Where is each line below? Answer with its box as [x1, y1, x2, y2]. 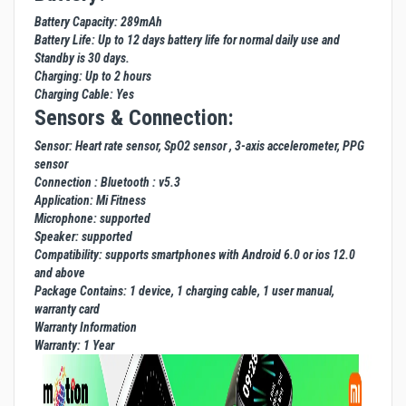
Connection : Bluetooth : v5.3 [34, 175, 180, 190]
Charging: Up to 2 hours [34, 69, 151, 84]
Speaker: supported [34, 229, 132, 245]
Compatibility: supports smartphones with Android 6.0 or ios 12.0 [34, 247, 355, 263]
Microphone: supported [34, 211, 150, 227]
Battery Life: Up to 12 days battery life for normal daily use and [34, 33, 340, 48]
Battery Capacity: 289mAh [34, 14, 162, 30]
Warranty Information [34, 320, 137, 335]
